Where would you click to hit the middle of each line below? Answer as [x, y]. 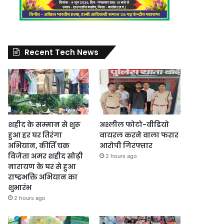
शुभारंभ [20, 187]
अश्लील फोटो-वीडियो [134, 124]
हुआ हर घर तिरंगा [35, 135]
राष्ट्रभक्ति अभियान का [43, 177]
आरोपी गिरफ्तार [126, 145]
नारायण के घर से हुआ [42, 166]
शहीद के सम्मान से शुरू [44, 124]
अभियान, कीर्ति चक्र [39, 145]
